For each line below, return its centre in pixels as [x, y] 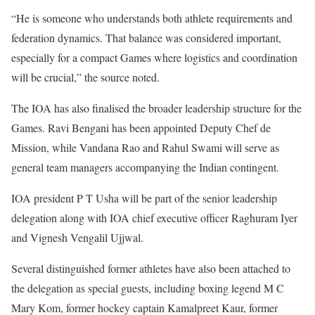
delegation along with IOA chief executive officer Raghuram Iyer [154, 217]
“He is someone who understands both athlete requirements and [152, 18]
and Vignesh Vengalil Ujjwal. [77, 237]
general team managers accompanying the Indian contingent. [145, 167]
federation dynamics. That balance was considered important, [146, 37]
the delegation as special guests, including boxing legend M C [148, 288]
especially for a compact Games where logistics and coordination [154, 57]
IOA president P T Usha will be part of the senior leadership [144, 198]
